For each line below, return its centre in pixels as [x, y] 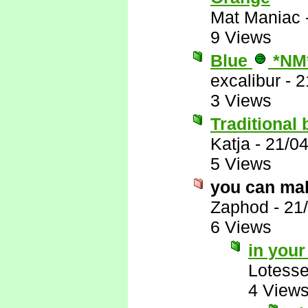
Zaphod [240, 207]
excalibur [245, 80]
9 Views [241, 37]
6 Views [241, 227]
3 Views [241, 100]
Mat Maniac [255, 17]
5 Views [241, 164]
